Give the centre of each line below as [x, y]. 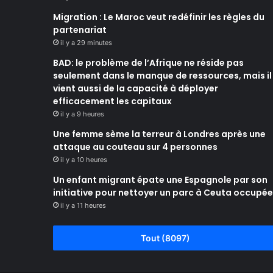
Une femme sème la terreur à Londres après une [159, 134]
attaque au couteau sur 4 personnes [135, 147]
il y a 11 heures [83, 205]
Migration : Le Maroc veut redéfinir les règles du [159, 17]
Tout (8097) [166, 238]
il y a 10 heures [84, 160]
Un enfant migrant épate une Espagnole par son [160, 180]
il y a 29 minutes [86, 43]
